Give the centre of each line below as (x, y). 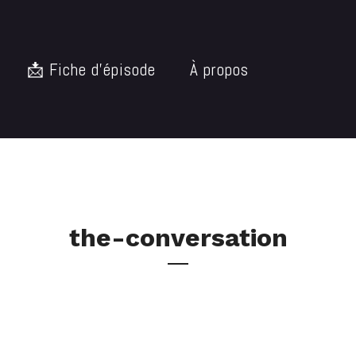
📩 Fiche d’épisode (91, 69)
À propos (219, 69)
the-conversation (178, 238)
